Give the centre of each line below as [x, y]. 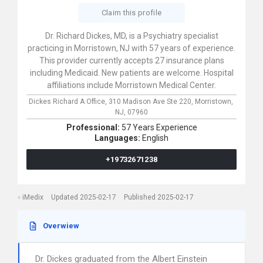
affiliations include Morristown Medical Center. [131, 85]
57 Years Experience [159, 127]
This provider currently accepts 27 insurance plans [131, 60]
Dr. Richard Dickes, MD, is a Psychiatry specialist [131, 36]
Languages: [118, 138]
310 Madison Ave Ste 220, [151, 102]
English [155, 138]
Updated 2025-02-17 [84, 197]
